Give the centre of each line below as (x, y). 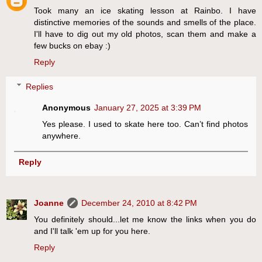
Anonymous (67, 107)
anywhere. (62, 135)
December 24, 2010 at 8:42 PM (139, 203)
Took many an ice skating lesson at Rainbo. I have (145, 11)
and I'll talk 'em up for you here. (92, 231)
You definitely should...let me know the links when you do (145, 219)
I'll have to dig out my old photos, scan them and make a (145, 34)
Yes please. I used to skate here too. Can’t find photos (145, 124)
